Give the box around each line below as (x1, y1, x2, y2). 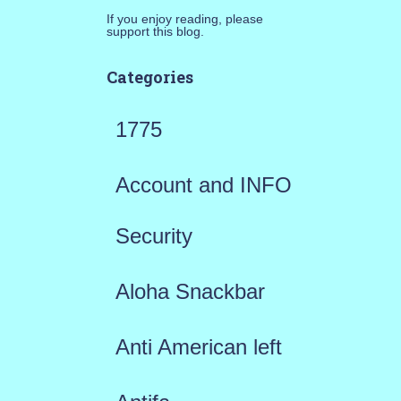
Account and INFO (115, 173, 292, 198)
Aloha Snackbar (115, 279, 265, 304)
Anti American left (115, 335, 282, 360)
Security (115, 224, 192, 249)
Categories (106, 66, 193, 89)
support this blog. (106, 24, 204, 39)
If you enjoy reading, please (106, 12, 263, 27)
